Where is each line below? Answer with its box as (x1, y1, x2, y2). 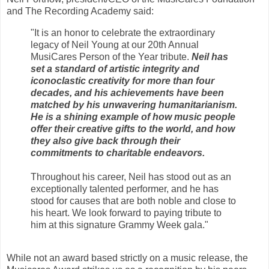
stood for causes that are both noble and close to (31, 195, 236, 206)
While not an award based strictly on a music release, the (7, 253, 248, 264)
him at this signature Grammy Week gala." (31, 219, 208, 230)
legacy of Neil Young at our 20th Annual (31, 39, 199, 50)
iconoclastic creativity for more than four (31, 75, 214, 86)
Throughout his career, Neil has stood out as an (31, 171, 231, 182)
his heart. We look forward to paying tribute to (31, 207, 222, 218)
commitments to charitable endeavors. (31, 147, 205, 158)
